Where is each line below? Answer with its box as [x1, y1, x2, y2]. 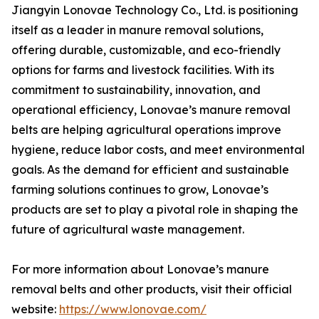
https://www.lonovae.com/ [59, 302, 206, 316]
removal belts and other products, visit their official [11, 282, 292, 296]
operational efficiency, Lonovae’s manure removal [11, 103, 291, 117]
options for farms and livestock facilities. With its [11, 63, 274, 77]
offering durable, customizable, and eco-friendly [11, 43, 281, 57]
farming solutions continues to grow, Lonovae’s [11, 182, 268, 197]
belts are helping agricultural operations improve [11, 122, 281, 137]
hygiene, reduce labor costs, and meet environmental [11, 142, 305, 157]
